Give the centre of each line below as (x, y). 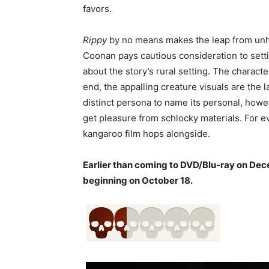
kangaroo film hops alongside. (147, 134)
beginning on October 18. (138, 181)
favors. (97, 9)
